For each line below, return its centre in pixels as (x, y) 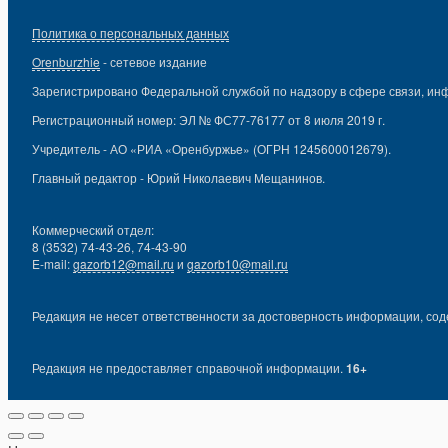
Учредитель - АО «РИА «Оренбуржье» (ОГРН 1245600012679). (211, 149)
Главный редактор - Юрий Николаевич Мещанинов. (178, 178)
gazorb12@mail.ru (123, 264)
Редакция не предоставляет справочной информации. (189, 368)
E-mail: (52, 264)
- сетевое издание (153, 62)
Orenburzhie (66, 62)
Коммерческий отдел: (93, 230)
